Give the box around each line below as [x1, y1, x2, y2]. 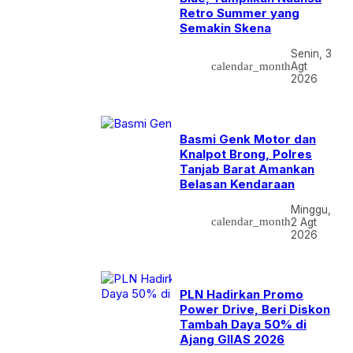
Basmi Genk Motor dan [180, 131, 316, 147]
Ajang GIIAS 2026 [180, 332, 284, 347]
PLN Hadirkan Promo [180, 287, 303, 302]
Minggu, [291, 203, 331, 216]
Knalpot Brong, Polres [180, 146, 312, 162]
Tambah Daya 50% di [180, 317, 307, 332]
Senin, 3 [291, 47, 332, 60]
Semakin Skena [180, 20, 271, 35]
